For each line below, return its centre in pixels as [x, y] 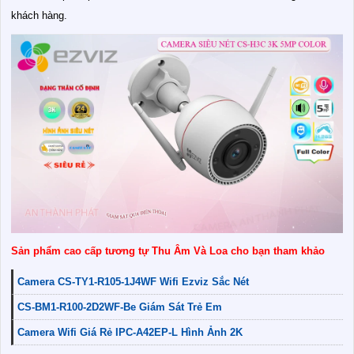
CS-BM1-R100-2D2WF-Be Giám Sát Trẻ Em [120, 307]
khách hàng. [39, 16]
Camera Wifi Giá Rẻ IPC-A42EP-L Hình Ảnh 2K [130, 333]
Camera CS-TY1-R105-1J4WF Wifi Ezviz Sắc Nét [133, 282]
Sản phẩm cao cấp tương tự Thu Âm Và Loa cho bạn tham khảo [168, 251]
